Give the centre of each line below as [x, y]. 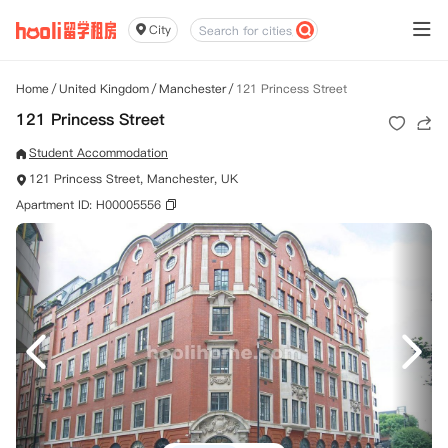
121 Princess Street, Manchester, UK [133, 178]
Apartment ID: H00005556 [88, 204]
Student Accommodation [98, 152]
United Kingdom [104, 88]
